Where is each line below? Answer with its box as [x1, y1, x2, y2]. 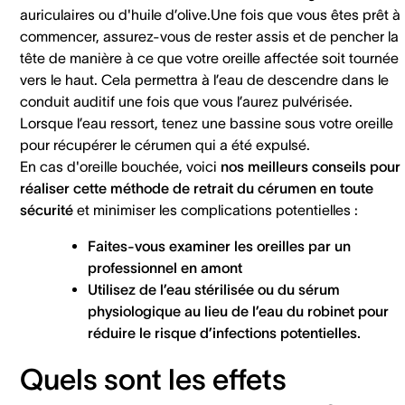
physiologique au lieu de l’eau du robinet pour [88, 302, 389, 319]
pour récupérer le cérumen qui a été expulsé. [20, 136, 317, 153]
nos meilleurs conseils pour [221, 157, 400, 174]
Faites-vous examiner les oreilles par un [88, 237, 351, 254]
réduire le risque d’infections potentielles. [88, 324, 364, 341]
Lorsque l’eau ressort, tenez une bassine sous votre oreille [20, 114, 393, 131]
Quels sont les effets [20, 363, 287, 395]
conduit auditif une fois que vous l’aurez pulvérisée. [20, 92, 356, 109]
